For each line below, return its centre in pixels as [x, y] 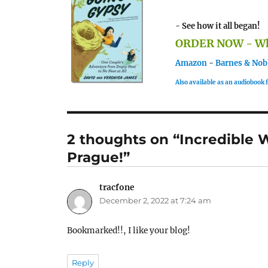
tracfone [117, 188]
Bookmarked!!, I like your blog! [129, 231]
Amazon [191, 63]
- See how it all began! [218, 26]
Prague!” [99, 157]
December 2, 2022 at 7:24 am [156, 201]
